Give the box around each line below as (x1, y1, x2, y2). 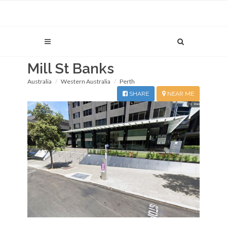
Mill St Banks (27, 60, 114, 77)
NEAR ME (166, 90, 194, 97)
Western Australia (61, 78, 110, 85)
